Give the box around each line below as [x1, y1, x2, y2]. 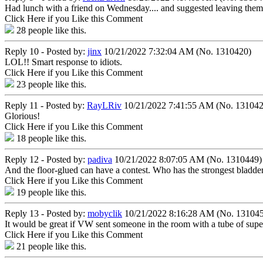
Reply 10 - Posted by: [5, 46, 87, 56]
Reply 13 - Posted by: [5, 208, 87, 218]
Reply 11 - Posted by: [5, 100, 87, 110]
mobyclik [87, 208, 122, 218]
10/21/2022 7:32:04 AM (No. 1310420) [102, 46, 251, 56]
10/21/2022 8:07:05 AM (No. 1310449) [112, 154, 262, 164]
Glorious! [5, 110, 40, 121]
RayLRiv [87, 100, 122, 110]
